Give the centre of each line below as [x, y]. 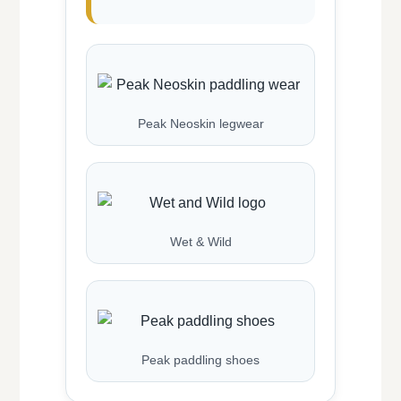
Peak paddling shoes [200, 360]
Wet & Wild [200, 242]
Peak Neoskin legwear [200, 124]
